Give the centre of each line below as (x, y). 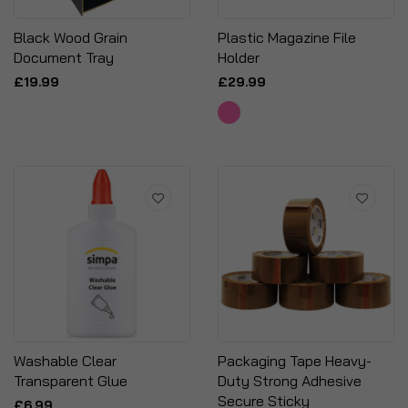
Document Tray (64, 57)
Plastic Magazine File (287, 37)
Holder (239, 57)
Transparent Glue (71, 381)
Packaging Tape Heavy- (295, 361)
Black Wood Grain (71, 37)
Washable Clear (65, 361)
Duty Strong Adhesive (290, 381)
